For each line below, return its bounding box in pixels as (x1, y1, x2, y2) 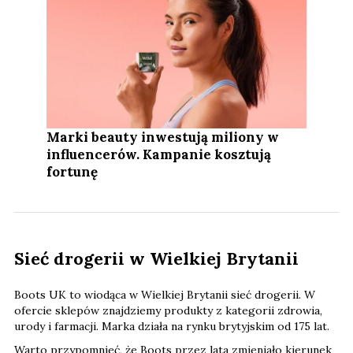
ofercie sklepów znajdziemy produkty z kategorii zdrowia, (14, 303, 322, 318)
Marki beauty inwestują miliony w (46, 128, 280, 146)
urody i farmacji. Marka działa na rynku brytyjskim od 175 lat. (14, 318, 329, 333)
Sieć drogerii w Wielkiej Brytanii (14, 247, 299, 269)
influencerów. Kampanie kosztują (46, 145, 272, 163)
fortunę (46, 162, 98, 180)
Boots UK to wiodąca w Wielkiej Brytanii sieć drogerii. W (14, 287, 315, 302)
